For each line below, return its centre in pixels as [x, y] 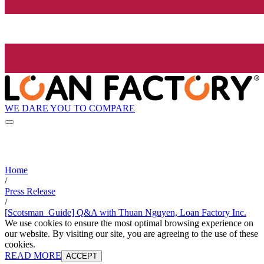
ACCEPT [82, 256]
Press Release [30, 192]
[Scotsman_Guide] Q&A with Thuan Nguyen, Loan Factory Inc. [126, 213]
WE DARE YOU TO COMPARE [70, 108]
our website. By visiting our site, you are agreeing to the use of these [131, 234]
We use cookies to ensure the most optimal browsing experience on [129, 223]
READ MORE [33, 256]
